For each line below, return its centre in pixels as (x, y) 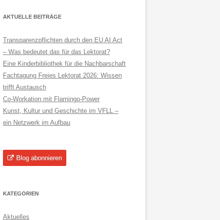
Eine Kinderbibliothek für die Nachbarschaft (64, 64)
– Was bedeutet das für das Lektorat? (56, 52)
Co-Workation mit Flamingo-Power (51, 99)
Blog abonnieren (39, 158)
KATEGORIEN (21, 193)
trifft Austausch (25, 87)
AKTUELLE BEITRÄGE (32, 17)
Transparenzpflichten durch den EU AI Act (63, 40)
